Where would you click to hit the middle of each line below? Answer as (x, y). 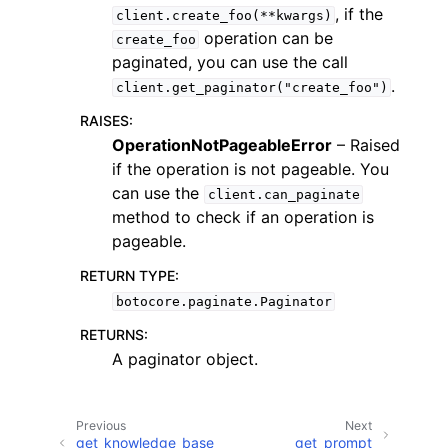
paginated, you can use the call (230, 62)
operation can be (266, 38)
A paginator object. (185, 359)
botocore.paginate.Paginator (223, 301)
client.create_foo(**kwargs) (223, 15)
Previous (101, 425)
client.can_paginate (283, 194)
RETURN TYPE (127, 275)
